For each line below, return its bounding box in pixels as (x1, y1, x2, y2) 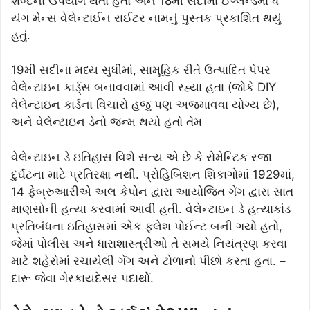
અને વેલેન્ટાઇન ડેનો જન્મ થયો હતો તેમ (11, 115, 202, 129)
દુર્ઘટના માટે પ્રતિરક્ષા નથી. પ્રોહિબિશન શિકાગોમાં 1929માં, (11, 167, 295, 181)
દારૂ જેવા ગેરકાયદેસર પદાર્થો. (11, 271, 154, 285)
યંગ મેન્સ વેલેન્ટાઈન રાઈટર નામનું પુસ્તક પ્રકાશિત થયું (11, 10, 282, 25)
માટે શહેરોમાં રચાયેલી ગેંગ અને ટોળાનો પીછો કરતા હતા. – (11, 253, 286, 268)
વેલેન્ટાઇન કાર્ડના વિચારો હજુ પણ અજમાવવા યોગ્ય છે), (11, 98, 280, 112)
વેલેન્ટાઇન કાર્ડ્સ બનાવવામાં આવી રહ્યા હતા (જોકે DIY (11, 80, 276, 95)
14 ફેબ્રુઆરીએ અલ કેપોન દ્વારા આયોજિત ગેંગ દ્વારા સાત (11, 184, 293, 199)
